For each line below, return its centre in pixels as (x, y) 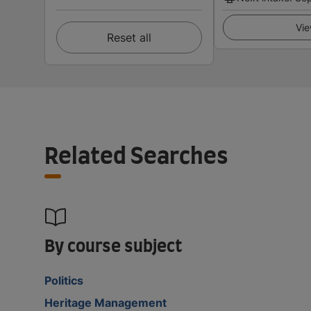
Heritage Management (106, 302)
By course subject (114, 247)
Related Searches (136, 157)
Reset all (129, 37)
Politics (64, 280)
